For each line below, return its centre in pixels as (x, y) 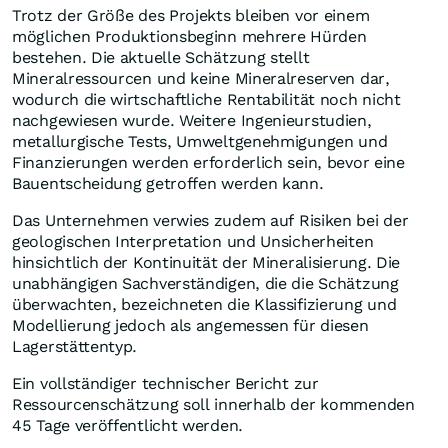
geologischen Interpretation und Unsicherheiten (193, 242)
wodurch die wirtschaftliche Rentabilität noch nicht (206, 100)
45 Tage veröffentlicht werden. (130, 426)
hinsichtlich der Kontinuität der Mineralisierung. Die (206, 263)
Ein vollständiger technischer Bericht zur (165, 384)
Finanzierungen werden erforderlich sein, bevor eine (208, 163)
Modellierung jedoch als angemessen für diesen (190, 326)
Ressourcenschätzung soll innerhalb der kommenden (213, 405)
